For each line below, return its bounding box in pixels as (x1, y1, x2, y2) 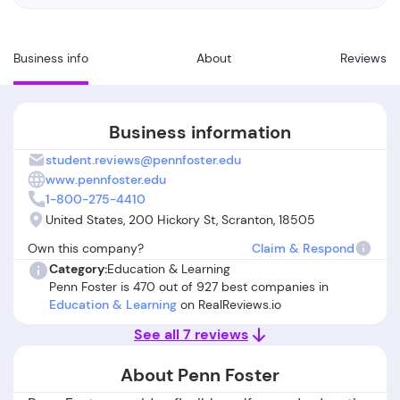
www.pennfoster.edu (46, 171, 166, 187)
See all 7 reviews (134, 325, 248, 344)
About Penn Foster (121, 363, 279, 387)
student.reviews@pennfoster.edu (46, 152, 241, 168)
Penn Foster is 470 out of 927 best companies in (49, 279, 329, 295)
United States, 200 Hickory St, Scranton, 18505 (46, 212, 315, 228)
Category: (49, 261, 107, 277)
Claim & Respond (252, 240, 354, 256)
